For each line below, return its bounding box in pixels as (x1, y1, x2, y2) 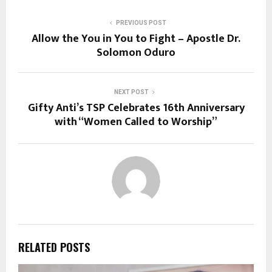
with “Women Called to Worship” (55, 112, 217, 131)
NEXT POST (114, 88, 149, 95)
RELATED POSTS (18, 239, 90, 255)
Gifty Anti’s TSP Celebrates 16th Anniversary (27, 98, 245, 117)
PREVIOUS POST (115, 19, 166, 26)
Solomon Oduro (97, 43, 175, 62)
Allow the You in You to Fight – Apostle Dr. (32, 29, 240, 48)
